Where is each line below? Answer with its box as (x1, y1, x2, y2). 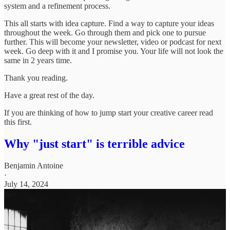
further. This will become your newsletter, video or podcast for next (4, 37, 221, 46)
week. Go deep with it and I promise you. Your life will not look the (4, 46, 223, 55)
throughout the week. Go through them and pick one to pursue (4, 28, 206, 37)
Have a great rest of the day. (4, 90, 94, 100)
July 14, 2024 (4, 179, 48, 188)
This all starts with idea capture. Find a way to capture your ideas (4, 18, 214, 28)
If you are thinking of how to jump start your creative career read (4, 108, 213, 117)
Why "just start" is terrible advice (4, 137, 185, 150)
